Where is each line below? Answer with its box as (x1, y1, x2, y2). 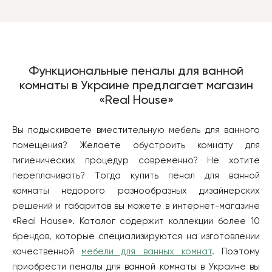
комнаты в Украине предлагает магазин (19, 80, 253, 92)
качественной (12, 246, 82, 256)
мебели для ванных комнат (81, 246, 212, 256)
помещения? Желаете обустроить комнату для (12, 140, 260, 150)
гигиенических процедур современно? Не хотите (12, 155, 260, 165)
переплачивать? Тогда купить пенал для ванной (12, 171, 260, 180)
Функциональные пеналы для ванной (29, 65, 243, 78)
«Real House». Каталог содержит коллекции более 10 (12, 216, 260, 226)
